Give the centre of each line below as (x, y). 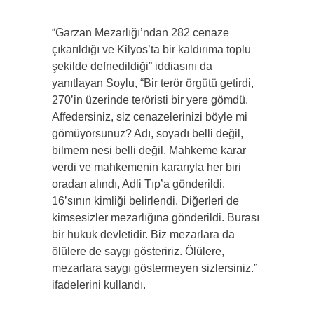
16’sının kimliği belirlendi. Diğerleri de (145, 201)
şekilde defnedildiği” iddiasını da (132, 67)
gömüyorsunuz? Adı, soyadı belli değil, (148, 134)
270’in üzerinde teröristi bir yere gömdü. (150, 100)
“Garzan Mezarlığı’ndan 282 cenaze (141, 33)
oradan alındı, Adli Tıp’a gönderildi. (138, 184)
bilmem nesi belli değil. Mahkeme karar (149, 151)
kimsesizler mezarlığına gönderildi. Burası (156, 218)
